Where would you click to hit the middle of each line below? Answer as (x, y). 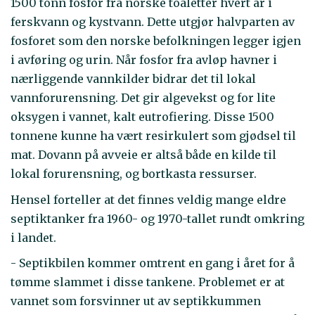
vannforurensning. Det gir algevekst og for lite (143, 98)
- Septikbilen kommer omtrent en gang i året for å (153, 263)
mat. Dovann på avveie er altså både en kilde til (143, 155)
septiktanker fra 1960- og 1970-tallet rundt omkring (157, 218)
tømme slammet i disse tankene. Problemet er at (148, 282)
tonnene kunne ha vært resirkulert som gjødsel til (153, 136)
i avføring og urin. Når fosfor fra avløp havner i (144, 60)
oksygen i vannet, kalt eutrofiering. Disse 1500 (142, 117)
